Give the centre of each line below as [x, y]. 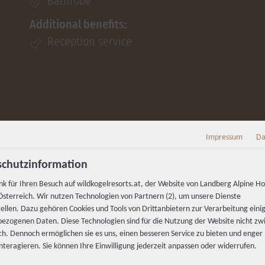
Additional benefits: [78, 24]
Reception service [90, 41]
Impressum [224, 138]
